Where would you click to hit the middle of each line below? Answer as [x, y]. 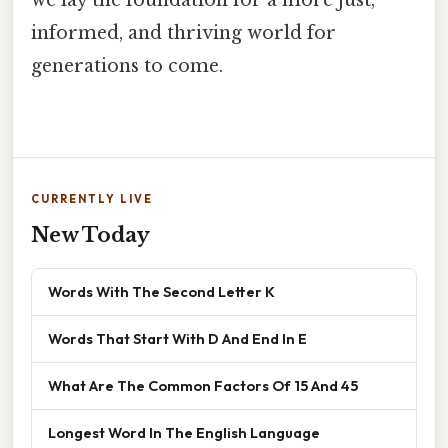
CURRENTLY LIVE [92, 199]
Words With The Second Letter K [161, 292]
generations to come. [127, 66]
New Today [90, 235]
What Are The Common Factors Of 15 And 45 [203, 386]
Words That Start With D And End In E [177, 339]
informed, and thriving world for [183, 33]
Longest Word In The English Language [184, 433]
